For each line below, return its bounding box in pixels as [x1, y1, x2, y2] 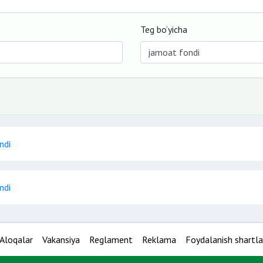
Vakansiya [42, 234, 80, 245]
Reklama [142, 234, 176, 245]
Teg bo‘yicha [140, 23, 187, 35]
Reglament [89, 234, 133, 245]
